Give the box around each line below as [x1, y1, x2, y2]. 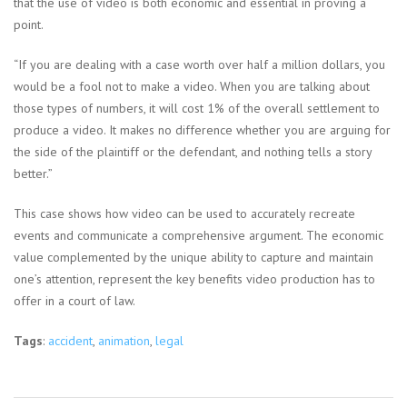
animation [98, 333, 150, 350]
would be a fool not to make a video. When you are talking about [14, 78, 370, 95]
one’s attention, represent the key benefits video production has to [14, 271, 375, 288]
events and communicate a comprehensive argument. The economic [14, 227, 383, 244]
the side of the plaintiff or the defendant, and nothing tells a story [14, 144, 372, 161]
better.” [14, 165, 53, 183]
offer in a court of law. [14, 293, 135, 310]
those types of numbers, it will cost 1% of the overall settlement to [14, 100, 380, 117]
